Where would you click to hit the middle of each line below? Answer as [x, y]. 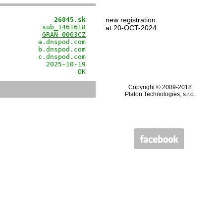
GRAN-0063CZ [64, 34]
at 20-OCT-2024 [131, 28]
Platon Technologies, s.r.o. [160, 94]
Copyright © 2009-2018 [160, 87]
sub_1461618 [64, 27]
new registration [131, 20]
